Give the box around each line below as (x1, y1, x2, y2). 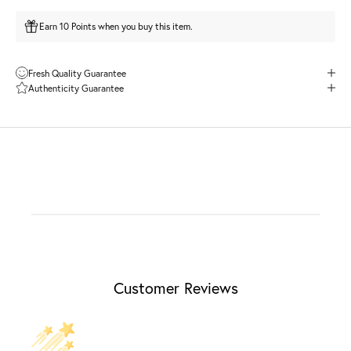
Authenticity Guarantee (28, 81, 124, 94)
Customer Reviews (113, 277, 238, 299)
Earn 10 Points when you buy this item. (39, 20, 193, 33)
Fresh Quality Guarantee (28, 67, 126, 79)
